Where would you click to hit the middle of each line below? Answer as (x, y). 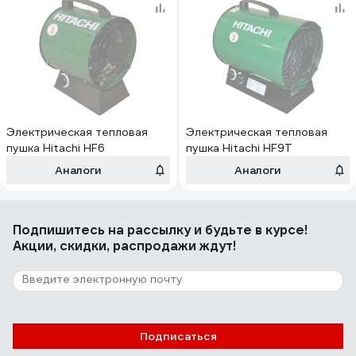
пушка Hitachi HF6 (56, 148)
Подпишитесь (60, 230)
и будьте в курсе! (249, 230)
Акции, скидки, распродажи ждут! (124, 246)
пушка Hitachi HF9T (239, 148)
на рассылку (149, 230)
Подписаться (178, 336)
